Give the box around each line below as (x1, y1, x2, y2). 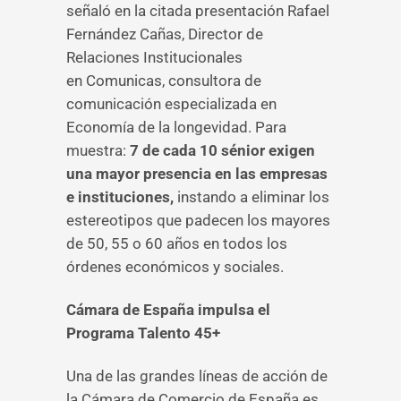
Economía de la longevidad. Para (66, 118, 286, 136)
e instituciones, (66, 188, 177, 206)
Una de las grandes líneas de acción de (66, 367, 328, 385)
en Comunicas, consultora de (66, 72, 261, 90)
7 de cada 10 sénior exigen (130, 141, 315, 159)
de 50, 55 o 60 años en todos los (66, 235, 287, 252)
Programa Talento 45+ (66, 324, 220, 342)
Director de (188, 25, 263, 43)
